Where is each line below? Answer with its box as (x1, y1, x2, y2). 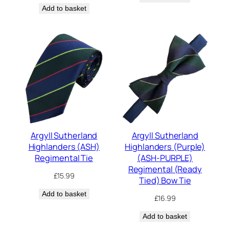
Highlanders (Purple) (125, 141, 205, 153)
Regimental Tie (35, 152, 94, 164)
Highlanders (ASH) (28, 141, 100, 153)
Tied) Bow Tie (139, 175, 191, 187)
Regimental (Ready (128, 164, 202, 175)
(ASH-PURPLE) (137, 152, 193, 164)
